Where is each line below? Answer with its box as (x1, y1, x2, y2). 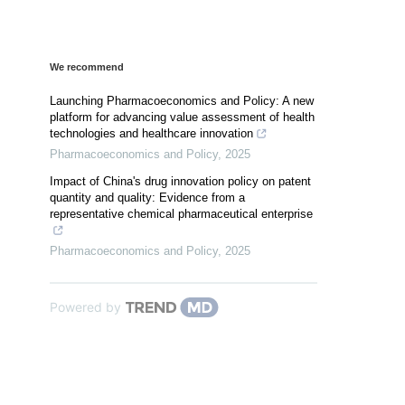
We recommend (50, 61, 124, 73)
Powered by (50, 299, 121, 316)
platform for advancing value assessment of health (50, 110, 315, 125)
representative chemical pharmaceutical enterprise (50, 207, 313, 221)
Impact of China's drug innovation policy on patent (50, 174, 311, 189)
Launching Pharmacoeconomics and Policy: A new (50, 94, 314, 108)
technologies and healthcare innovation (50, 127, 253, 141)
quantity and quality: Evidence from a (50, 191, 245, 205)
